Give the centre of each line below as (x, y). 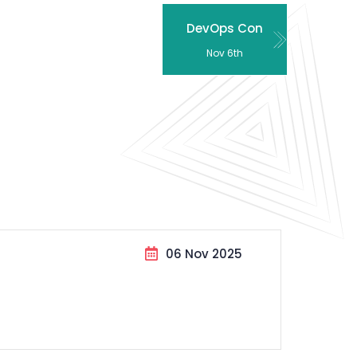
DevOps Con (225, 28)
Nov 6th (225, 53)
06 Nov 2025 (204, 254)
